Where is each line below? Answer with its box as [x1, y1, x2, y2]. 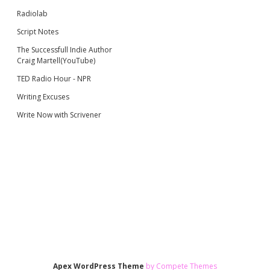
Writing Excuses [17, 91, 69, 102]
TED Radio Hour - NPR [17, 73, 91, 84]
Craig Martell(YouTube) [17, 55, 95, 66]
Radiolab [17, 8, 48, 19]
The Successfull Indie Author [17, 44, 112, 55]
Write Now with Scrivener [17, 109, 101, 120]
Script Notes [17, 26, 58, 37]
